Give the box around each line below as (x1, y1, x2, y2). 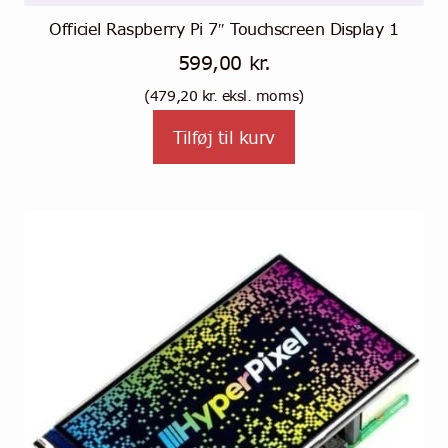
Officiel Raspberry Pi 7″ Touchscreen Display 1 (49, 18, 399, 41)
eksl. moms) (217, 86, 304, 107)
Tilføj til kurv (173, 125, 275, 149)
